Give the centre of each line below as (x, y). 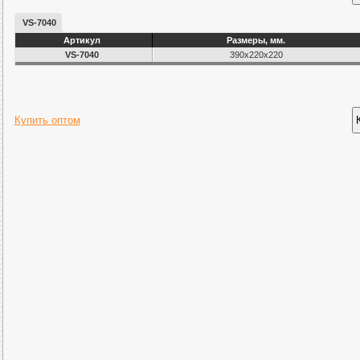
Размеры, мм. (256, 41)
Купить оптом (47, 121)
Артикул (82, 41)
